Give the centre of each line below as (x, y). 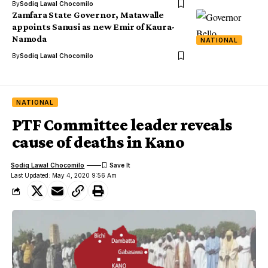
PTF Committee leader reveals (122, 125)
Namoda (29, 39)
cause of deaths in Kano (98, 142)
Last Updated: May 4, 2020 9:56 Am (64, 176)
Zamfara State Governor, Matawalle (88, 15)
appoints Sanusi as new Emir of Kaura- (94, 27)
